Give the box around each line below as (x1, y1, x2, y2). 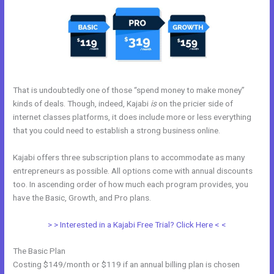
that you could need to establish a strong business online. (13, 125, 221, 135)
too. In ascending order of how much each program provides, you (13, 179, 249, 189)
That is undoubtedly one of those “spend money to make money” (13, 84, 245, 95)
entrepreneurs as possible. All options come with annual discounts (13, 165, 253, 176)
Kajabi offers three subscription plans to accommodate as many (13, 152, 245, 162)
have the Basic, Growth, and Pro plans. (13, 192, 154, 202)
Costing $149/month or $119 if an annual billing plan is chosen (13, 259, 240, 270)
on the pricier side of (157, 98, 234, 108)
